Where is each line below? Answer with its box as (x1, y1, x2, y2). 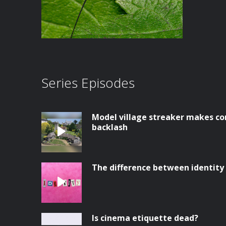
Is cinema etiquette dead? (92, 212, 198, 223)
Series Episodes (41, 74, 135, 92)
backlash (92, 122, 128, 133)
